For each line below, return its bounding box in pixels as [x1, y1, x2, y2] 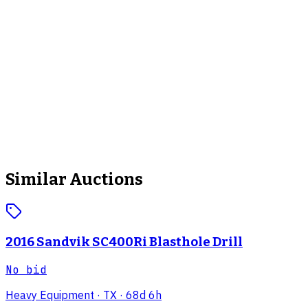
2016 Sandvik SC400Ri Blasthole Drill [5, 234, 243, 250]
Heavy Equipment [5, 288, 94, 302]
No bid [5, 263, 47, 278]
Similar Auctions [5, 169, 143, 189]
